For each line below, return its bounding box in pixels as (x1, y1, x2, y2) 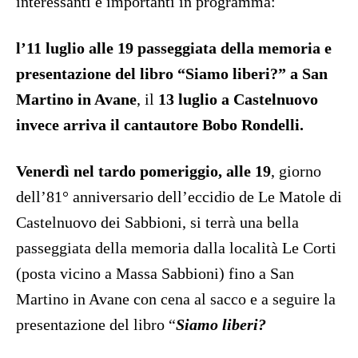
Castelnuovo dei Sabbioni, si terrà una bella (16, 213, 299, 232)
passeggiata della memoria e (137, 39, 332, 58)
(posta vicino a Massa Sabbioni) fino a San (16, 265, 294, 283)
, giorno (271, 162, 321, 181)
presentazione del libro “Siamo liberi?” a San (16, 65, 328, 83)
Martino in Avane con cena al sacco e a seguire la (16, 290, 336, 308)
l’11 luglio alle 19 (16, 39, 133, 58)
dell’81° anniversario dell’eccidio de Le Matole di (16, 188, 342, 206)
